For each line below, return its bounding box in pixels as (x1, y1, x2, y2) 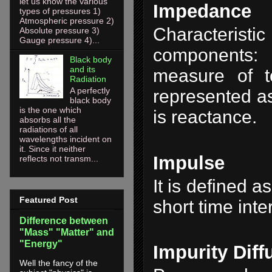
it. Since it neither (19, 143, 86, 154)
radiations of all (19, 124, 78, 134)
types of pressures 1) (19, 6, 101, 16)
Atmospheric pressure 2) (19, 16, 114, 26)
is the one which (19, 104, 81, 115)
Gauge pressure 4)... (19, 35, 100, 46)
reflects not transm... (19, 153, 98, 163)
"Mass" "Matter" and (19, 226, 114, 238)
